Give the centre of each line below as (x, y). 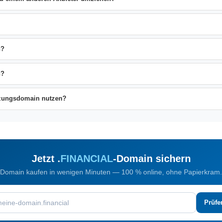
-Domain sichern (152, 158)
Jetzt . (46, 158)
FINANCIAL (86, 158)
